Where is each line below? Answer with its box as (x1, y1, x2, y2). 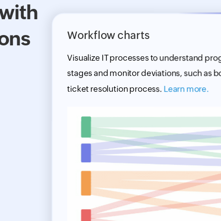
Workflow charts (67, 29, 150, 42)
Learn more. (163, 84, 209, 94)
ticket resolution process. (67, 84, 164, 94)
